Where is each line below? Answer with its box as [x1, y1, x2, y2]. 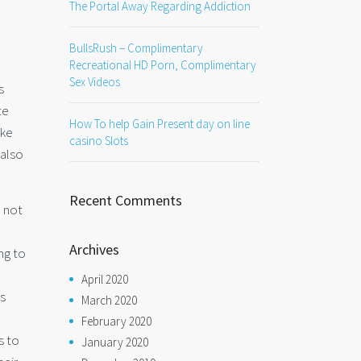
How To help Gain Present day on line [69, 116, 250, 131]
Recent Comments [69, 191, 182, 210]
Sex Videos [69, 74, 120, 89]
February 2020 [81, 313, 151, 329]
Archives [69, 240, 119, 259]
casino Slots [69, 133, 128, 148]
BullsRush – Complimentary [69, 40, 203, 56]
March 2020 [81, 293, 137, 308]
